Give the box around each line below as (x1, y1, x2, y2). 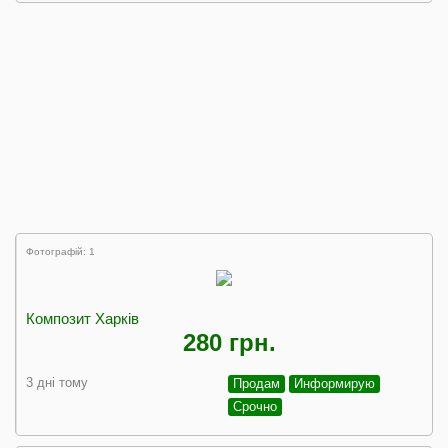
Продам (233, 376, 280, 391)
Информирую (294, 376, 375, 391)
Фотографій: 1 (26, 246, 95, 257)
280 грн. (182, 329, 276, 356)
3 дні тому (26, 375, 88, 390)
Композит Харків (26, 310, 139, 327)
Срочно (233, 399, 277, 414)
